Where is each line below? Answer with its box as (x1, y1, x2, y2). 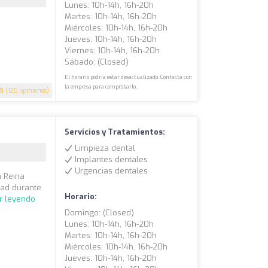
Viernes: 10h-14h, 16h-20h (65, 45, 160, 56)
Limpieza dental (72, 143, 136, 154)
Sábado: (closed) (65, 57, 129, 68)
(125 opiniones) (4, 87, 50, 95)
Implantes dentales (72, 154, 148, 165)
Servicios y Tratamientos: (65, 127, 166, 138)
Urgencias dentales (72, 166, 148, 176)
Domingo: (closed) (65, 208, 135, 218)
